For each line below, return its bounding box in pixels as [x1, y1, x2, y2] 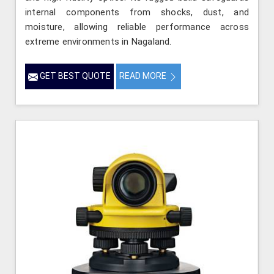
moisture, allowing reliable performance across [25, 21, 249, 33]
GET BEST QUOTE [38, 71, 111, 81]
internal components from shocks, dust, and [25, 7, 249, 18]
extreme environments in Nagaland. [25, 36, 172, 48]
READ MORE [119, 71, 168, 81]
